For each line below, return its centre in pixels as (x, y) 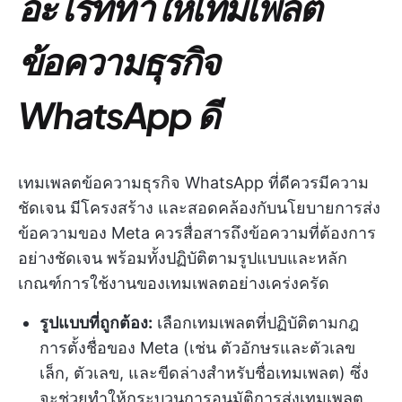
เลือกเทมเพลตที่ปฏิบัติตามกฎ (256, 323)
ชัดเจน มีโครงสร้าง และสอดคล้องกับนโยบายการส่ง (199, 208)
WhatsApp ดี (118, 114)
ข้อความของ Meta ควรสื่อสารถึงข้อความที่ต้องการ (197, 233)
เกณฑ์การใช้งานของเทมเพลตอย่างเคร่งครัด (174, 283)
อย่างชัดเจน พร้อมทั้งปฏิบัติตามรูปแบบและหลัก (183, 258)
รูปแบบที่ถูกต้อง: (96, 323)
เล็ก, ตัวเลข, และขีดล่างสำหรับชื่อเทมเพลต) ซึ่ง (204, 373)
